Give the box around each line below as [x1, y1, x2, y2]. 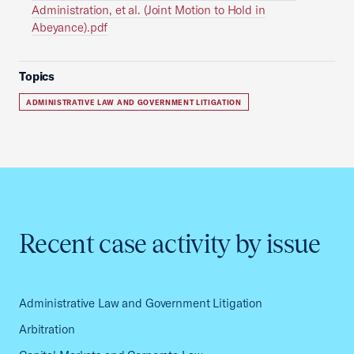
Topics [19, 69, 55, 84]
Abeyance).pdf [32, 20, 108, 35]
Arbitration [19, 322, 75, 337]
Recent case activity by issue [19, 229, 321, 258]
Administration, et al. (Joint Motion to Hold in [32, 2, 265, 17]
